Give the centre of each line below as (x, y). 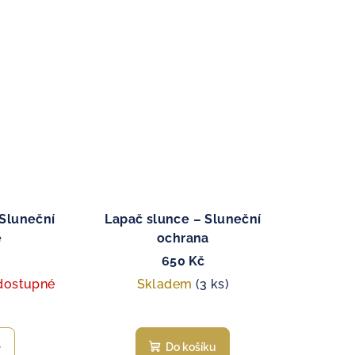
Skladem (166, 284)
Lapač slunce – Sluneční (183, 219)
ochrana (183, 238)
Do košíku (191, 347)
